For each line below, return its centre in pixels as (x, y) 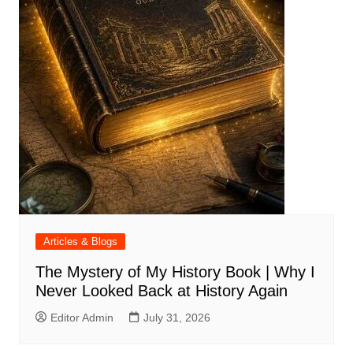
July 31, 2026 (176, 318)
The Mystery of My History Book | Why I (175, 272)
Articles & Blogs (80, 242)
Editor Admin (82, 318)
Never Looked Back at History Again (161, 291)
